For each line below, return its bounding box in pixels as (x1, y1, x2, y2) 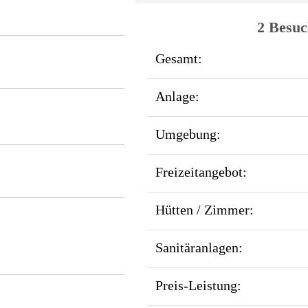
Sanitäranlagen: (155, 240, 243, 256)
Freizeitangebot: (155, 164, 247, 180)
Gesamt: (155, 51, 202, 67)
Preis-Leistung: (155, 278, 241, 294)
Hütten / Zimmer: (155, 202, 254, 218)
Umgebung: (155, 126, 221, 142)
